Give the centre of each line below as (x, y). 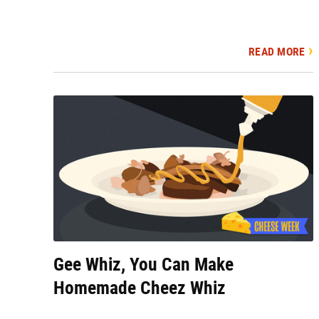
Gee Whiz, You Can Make (143, 265)
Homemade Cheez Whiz (140, 288)
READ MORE (277, 51)
